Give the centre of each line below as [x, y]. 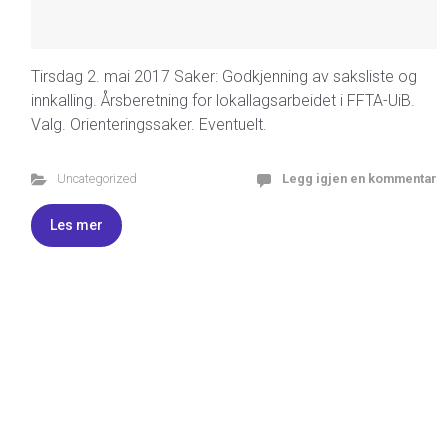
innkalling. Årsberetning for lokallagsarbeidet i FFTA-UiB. [223, 100]
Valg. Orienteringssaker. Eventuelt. [149, 124]
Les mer [76, 225]
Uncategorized [96, 178]
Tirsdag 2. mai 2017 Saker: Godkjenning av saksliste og [224, 76]
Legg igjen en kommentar [359, 178]
